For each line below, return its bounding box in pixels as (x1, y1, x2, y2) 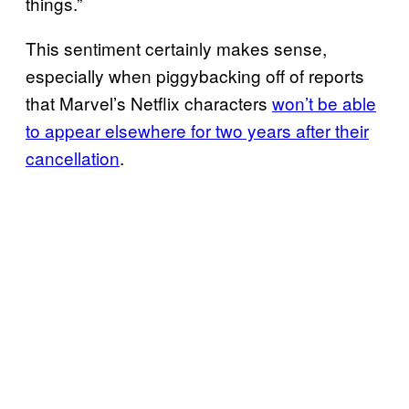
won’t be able (272, 89, 376, 115)
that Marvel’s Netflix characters (26, 89, 272, 115)
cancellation (26, 144, 120, 170)
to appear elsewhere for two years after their (26, 117, 369, 142)
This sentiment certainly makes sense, (26, 35, 327, 60)
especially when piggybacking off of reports (26, 62, 364, 88)
